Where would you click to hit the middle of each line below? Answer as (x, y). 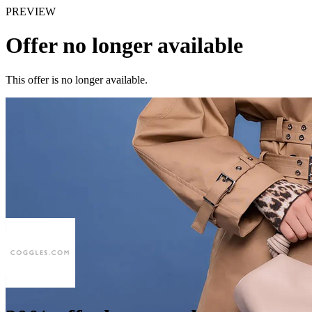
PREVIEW (31, 11)
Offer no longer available (124, 46)
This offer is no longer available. (77, 79)
